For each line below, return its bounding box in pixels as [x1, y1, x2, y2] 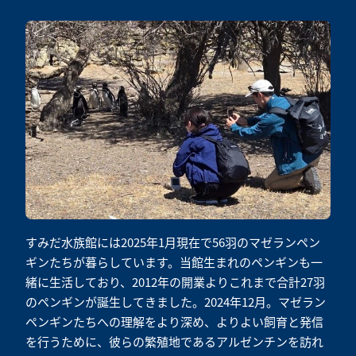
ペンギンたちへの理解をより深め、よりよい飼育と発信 [25, 313, 323, 331]
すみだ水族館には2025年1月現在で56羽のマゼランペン [25, 234, 320, 251]
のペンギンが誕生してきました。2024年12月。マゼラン [25, 293, 326, 311]
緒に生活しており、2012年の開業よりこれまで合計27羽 [25, 273, 325, 291]
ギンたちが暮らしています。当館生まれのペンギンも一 [25, 253, 323, 271]
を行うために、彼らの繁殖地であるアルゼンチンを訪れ [25, 333, 323, 350]
